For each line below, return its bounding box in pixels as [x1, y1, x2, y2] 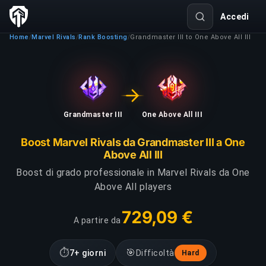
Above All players [94, 181, 172, 192]
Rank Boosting [78, 33, 128, 41]
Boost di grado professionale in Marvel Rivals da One [16, 167, 250, 178]
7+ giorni [69, 248, 106, 258]
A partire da [73, 216, 121, 225]
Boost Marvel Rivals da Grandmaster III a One [21, 136, 245, 148]
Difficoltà [135, 248, 175, 258]
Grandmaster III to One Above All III [130, 33, 251, 41]
